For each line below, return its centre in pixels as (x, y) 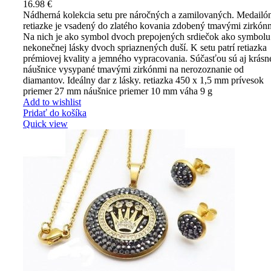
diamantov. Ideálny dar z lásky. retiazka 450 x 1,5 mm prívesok (143, 80)
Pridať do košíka (55, 113)
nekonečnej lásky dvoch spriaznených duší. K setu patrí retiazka (145, 48)
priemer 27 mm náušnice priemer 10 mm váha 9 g (118, 91)
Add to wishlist (52, 102)
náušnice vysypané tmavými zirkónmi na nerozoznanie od (133, 70)
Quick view (45, 124)
